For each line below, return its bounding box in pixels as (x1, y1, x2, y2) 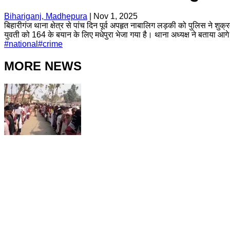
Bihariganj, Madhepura (4, 11, 87, 21)
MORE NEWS (4, 59, 82, 73)
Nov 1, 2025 (93, 11, 138, 21)
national (9, 39, 38, 48)
